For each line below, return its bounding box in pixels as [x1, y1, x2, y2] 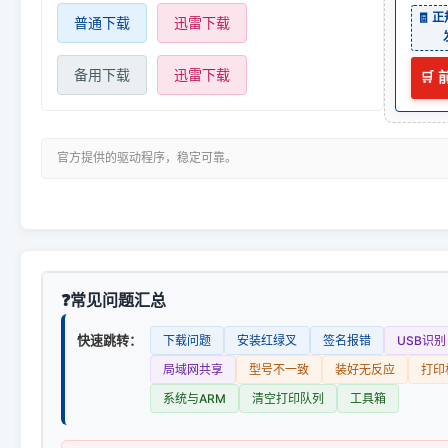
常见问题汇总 [70, 290, 166, 310]
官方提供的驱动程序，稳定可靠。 [57, 151, 237, 165]
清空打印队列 [252, 391, 324, 406]
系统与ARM [163, 391, 226, 406]
